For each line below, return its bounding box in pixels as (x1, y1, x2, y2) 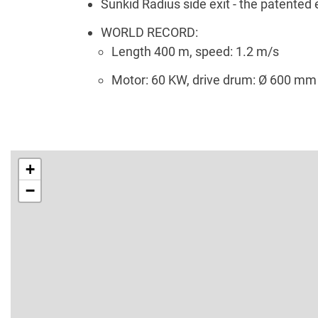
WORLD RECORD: (101, 25, 198, 40)
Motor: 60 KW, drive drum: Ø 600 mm (111, 72, 317, 88)
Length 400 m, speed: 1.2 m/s (111, 44, 279, 60)
